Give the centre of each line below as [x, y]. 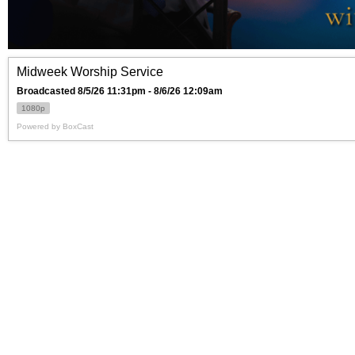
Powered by [40, 127]
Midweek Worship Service [90, 72]
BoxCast [78, 127]
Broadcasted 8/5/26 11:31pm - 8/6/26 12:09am [120, 92]
